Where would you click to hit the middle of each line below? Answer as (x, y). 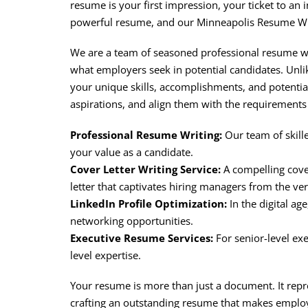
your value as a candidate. (132, 152)
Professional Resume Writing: (146, 134)
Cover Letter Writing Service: (145, 169)
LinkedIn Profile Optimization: (148, 203)
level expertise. (106, 255)
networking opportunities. (132, 220)
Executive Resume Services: (142, 238)
